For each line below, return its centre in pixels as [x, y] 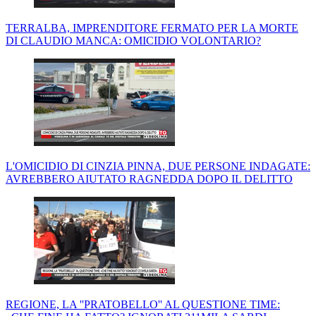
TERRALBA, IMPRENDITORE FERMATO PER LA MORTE [152, 28]
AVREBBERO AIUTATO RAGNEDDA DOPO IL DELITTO [149, 179]
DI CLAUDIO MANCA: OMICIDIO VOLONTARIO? [133, 41]
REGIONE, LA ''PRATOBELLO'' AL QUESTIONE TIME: [143, 305]
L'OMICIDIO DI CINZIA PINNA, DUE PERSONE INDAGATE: [158, 166]
